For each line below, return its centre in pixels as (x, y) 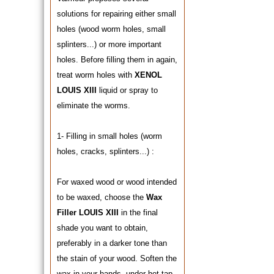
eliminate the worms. (94, 106)
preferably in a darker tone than (112, 243)
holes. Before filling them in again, (117, 60)
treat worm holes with (96, 75)
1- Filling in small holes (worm (109, 136)
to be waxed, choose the (102, 197)
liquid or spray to (127, 90)
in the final (138, 213)
